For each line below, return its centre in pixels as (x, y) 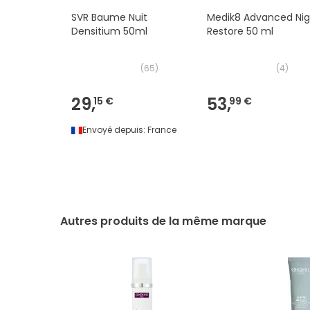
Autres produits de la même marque (163, 221)
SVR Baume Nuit (109, 18)
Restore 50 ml (240, 31)
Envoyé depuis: (114, 130)
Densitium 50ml (109, 31)
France (162, 130)
